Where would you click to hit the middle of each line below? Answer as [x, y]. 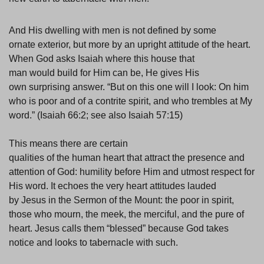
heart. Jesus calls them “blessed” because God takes [119, 229]
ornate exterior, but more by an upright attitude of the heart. [130, 45]
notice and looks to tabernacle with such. [95, 243]
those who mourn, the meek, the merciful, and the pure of [126, 214]
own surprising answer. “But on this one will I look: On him [129, 87]
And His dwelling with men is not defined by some [113, 31]
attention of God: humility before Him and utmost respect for [132, 172]
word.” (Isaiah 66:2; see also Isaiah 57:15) [97, 115]
